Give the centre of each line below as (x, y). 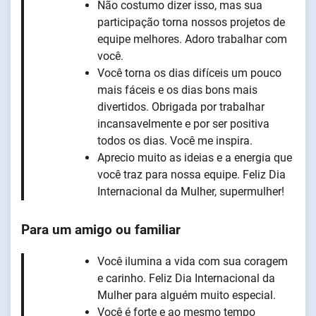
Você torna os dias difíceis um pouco (189, 73)
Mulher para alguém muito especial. (187, 295)
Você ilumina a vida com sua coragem (193, 261)
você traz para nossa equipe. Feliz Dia (192, 174)
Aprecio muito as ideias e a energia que (195, 157)
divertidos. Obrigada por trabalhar (181, 107)
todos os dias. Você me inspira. (175, 140)
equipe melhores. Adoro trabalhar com (192, 39)
